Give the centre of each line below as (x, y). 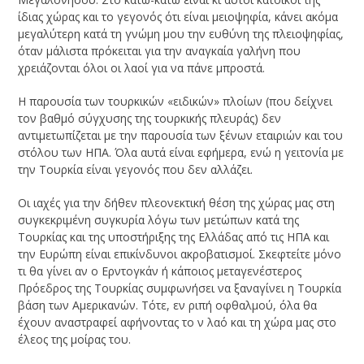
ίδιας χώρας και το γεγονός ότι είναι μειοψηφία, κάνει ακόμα (178, 17)
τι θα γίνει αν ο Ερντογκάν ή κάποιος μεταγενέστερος (160, 271)
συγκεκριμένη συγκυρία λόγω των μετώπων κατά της (159, 220)
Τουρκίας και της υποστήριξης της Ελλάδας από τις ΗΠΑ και (174, 237)
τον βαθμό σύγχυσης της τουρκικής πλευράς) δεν (150, 119)
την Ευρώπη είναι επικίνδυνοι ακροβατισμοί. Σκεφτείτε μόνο (180, 254)
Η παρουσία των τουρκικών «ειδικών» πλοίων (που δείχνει (175, 102)
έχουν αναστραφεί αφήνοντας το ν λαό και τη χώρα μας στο (178, 323)
